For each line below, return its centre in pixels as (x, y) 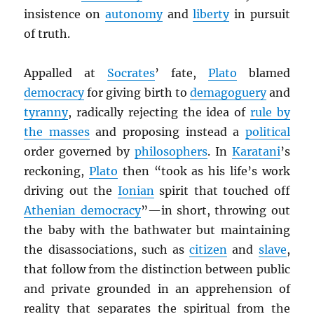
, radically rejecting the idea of (159, 112)
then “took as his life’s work (204, 171)
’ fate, (182, 73)
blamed (263, 73)
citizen (209, 250)
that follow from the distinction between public (157, 269)
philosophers (171, 152)
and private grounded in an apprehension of (157, 289)
